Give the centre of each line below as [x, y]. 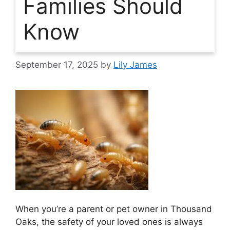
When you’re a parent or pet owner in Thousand [114, 209]
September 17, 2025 [57, 64]
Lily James [135, 64]
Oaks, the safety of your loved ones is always [109, 222]
